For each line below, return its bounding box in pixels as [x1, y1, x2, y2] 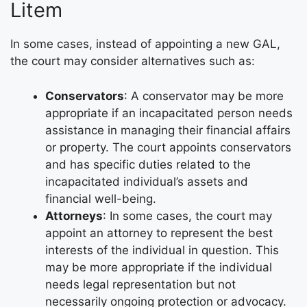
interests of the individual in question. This [45, 243, 279, 257]
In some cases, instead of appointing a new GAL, [10, 37, 280, 51]
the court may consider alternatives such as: [10, 54, 255, 69]
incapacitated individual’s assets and [45, 174, 248, 188]
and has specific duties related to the [45, 157, 251, 171]
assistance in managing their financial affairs [45, 123, 291, 137]
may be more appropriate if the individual [45, 260, 272, 274]
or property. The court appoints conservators [45, 140, 291, 154]
